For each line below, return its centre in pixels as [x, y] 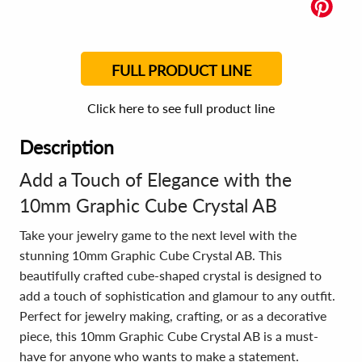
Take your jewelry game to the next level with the [158, 235]
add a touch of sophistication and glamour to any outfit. [177, 295]
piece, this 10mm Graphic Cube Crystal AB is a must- [169, 336]
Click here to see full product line [181, 108]
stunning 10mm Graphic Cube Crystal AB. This [151, 255]
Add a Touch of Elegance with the [156, 179]
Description [67, 147]
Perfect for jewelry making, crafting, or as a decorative [173, 316]
